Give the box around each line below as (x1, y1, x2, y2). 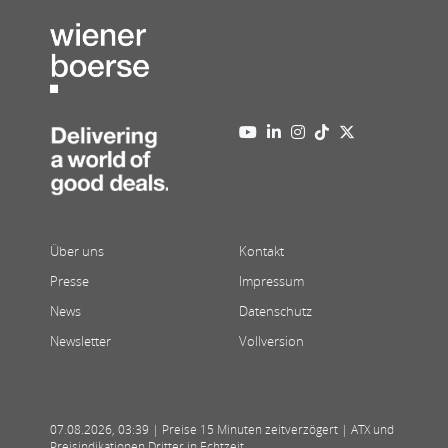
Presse (50, 272, 89, 291)
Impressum (239, 272, 304, 291)
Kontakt (239, 242, 284, 261)
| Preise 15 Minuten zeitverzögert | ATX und (149, 421, 394, 439)
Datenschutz (239, 302, 312, 321)
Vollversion (239, 332, 304, 351)
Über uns (50, 242, 104, 261)
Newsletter (50, 332, 111, 351)
